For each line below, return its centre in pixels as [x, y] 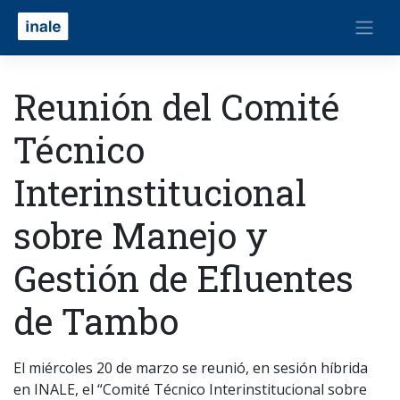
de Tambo [96, 321]
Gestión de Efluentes [183, 278]
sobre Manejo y [141, 235]
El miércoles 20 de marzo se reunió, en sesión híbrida [191, 368]
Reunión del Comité [176, 107]
